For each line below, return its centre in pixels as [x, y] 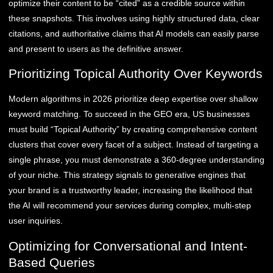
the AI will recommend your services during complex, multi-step [130, 206]
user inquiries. [36, 221]
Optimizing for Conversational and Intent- [128, 246]
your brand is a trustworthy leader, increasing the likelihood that [130, 190]
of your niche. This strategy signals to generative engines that [127, 175]
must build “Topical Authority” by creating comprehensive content [133, 129]
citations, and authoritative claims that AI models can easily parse [134, 33]
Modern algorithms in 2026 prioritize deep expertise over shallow [133, 99]
